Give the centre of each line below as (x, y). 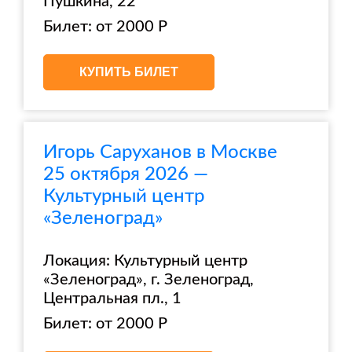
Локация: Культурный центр (145, 261)
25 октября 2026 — (126, 174)
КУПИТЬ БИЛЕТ (129, 72)
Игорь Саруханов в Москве (160, 152)
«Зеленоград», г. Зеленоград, (148, 280)
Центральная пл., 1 (112, 299)
